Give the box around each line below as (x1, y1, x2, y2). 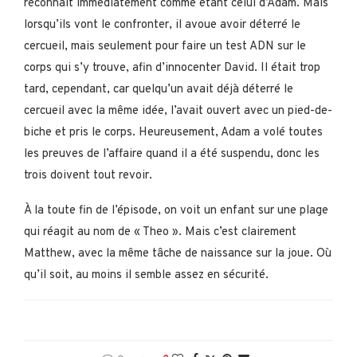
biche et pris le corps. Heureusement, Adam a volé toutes (24, 124, 323, 140)
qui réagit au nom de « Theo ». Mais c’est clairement (24, 224, 296, 240)
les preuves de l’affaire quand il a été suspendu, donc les (24, 146, 320, 162)
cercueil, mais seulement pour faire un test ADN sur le (24, 38, 306, 54)
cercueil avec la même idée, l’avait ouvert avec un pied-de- (24, 103, 332, 119)
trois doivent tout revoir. (24, 167, 152, 183)
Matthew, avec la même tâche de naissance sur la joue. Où (24, 245, 331, 261)
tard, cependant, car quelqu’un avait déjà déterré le (24, 81, 293, 97)
